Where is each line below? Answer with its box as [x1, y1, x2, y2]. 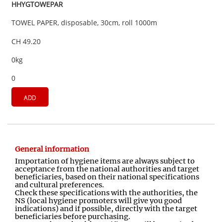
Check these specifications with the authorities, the [15, 188, 198, 198]
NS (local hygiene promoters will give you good [15, 196, 182, 206]
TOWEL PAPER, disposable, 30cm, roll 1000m [11, 18, 157, 28]
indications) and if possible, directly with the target [15, 204, 197, 214]
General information [15, 144, 89, 154]
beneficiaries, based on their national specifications [15, 172, 199, 182]
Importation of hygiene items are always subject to [15, 157, 195, 166]
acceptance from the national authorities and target [15, 165, 199, 174]
